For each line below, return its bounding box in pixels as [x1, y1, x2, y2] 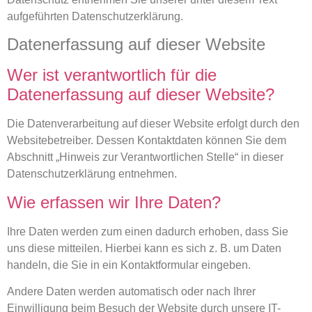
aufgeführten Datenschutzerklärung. [7, 10, 183, 22]
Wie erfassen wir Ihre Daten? [7, 192, 221, 212]
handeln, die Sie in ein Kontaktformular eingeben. [7, 258, 251, 271]
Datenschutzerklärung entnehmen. [7, 168, 177, 180]
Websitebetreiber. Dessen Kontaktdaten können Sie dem [7, 134, 286, 147]
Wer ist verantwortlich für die [7, 65, 217, 85]
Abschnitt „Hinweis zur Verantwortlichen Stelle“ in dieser [7, 151, 283, 164]
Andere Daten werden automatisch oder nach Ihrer [7, 286, 256, 298]
